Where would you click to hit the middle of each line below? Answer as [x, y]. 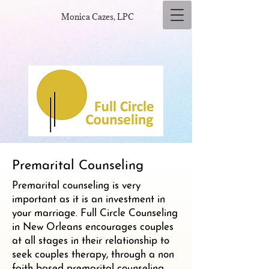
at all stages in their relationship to [91, 241]
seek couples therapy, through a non [93, 255]
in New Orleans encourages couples [93, 227]
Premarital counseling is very [76, 186]
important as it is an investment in [89, 200]
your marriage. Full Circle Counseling [95, 213]
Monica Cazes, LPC [98, 17]
